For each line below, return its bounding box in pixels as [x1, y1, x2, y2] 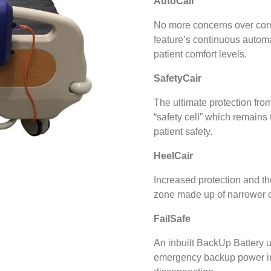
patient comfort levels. [154, 48, 247, 59]
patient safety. [154, 126, 212, 137]
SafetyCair [154, 73, 201, 83]
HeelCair [154, 150, 193, 161]
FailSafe [154, 213, 191, 224]
